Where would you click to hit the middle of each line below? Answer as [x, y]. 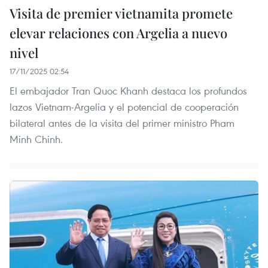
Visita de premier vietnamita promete [121, 13]
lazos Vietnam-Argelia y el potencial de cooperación [124, 107]
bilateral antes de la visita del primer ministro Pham [122, 123]
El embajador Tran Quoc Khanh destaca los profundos [128, 91]
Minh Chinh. [36, 139]
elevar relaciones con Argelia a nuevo [118, 33]
